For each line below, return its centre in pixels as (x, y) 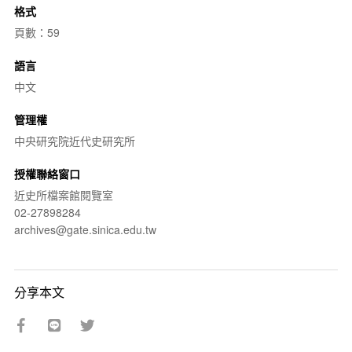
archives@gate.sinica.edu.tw (85, 229)
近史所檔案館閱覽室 (63, 194)
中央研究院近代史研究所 (74, 140)
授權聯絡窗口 (47, 173)
